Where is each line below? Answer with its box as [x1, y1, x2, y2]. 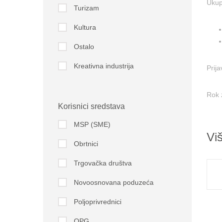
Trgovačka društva [73, 159, 132, 167]
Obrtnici [73, 140, 98, 148]
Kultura [73, 23, 96, 31]
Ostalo [73, 43, 94, 51]
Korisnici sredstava [57, 102, 125, 111]
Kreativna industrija [73, 62, 134, 70]
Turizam [73, 4, 99, 12]
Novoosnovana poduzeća [73, 178, 154, 186]
